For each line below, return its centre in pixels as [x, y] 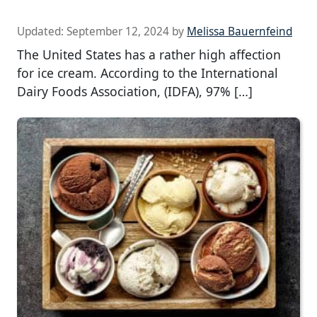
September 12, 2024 [118, 32]
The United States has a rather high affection [149, 55]
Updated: [42, 32]
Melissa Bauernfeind [240, 32]
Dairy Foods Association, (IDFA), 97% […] [135, 92]
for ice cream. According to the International [148, 73]
